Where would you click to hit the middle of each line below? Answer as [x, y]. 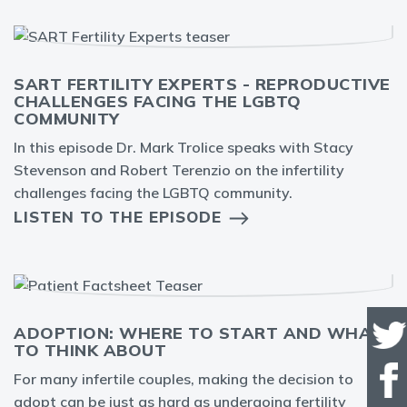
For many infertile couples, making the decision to [184, 379]
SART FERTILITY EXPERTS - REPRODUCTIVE [202, 84]
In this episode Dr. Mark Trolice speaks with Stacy [184, 147]
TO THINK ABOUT [90, 350]
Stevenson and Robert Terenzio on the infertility [179, 170]
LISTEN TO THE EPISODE [118, 217]
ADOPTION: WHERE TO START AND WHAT [199, 333]
